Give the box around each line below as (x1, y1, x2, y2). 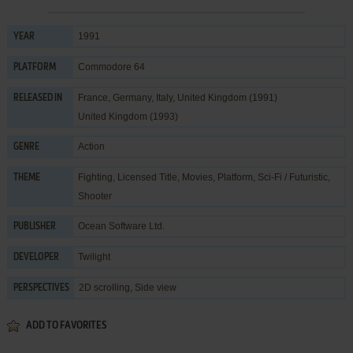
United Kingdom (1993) (77, 110, 178, 122)
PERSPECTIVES (13, 283, 69, 293)
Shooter (77, 190, 112, 202)
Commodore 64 (77, 61, 145, 72)
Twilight (77, 251, 110, 262)
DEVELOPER (13, 252, 59, 262)
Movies (181, 171, 213, 183)
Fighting (77, 171, 113, 183)
